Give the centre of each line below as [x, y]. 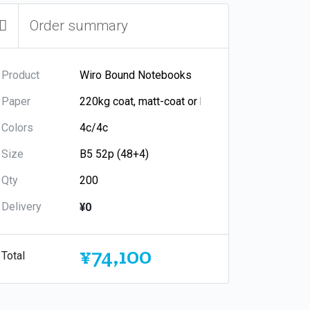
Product [20, 75]
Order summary [79, 25]
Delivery [21, 206]
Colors [17, 127]
